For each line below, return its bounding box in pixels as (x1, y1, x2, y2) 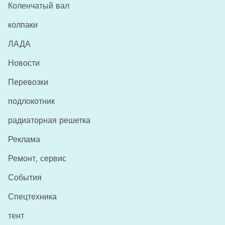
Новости (8, 58, 40, 68)
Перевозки (8, 77, 48, 87)
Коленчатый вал (8, 1, 69, 11)
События (8, 173, 42, 182)
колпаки (8, 20, 38, 30)
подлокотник (8, 96, 55, 106)
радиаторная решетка (8, 116, 90, 125)
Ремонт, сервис (8, 154, 66, 163)
